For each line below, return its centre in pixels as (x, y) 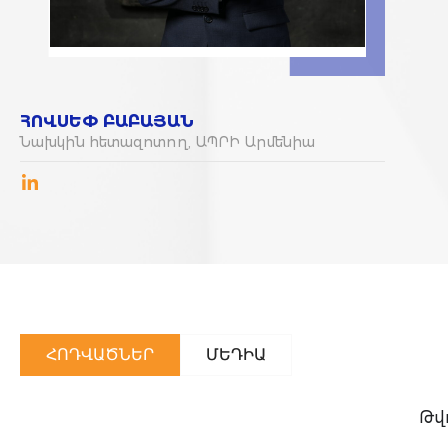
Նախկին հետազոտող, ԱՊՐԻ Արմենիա (167, 142)
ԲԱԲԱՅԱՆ (146, 121)
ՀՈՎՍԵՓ (59, 121)
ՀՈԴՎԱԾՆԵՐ (100, 354)
